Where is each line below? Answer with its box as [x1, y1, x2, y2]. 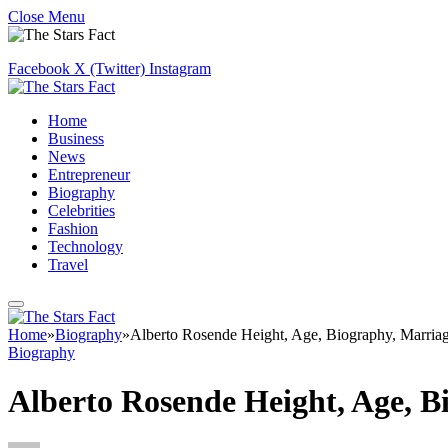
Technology [48, 238, 123, 255]
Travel [48, 256, 88, 273]
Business [48, 130, 104, 147]
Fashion [48, 220, 98, 237]
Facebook [8, 60, 70, 77]
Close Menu [8, 8, 85, 25]
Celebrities [48, 202, 115, 219]
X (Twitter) [74, 60, 145, 77]
